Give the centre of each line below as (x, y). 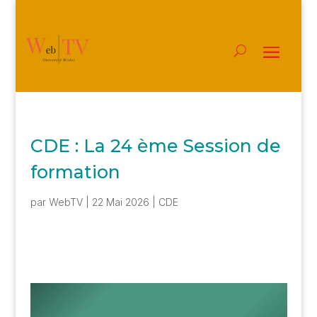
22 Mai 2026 (120, 202)
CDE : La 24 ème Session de (155, 146)
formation (75, 172)
